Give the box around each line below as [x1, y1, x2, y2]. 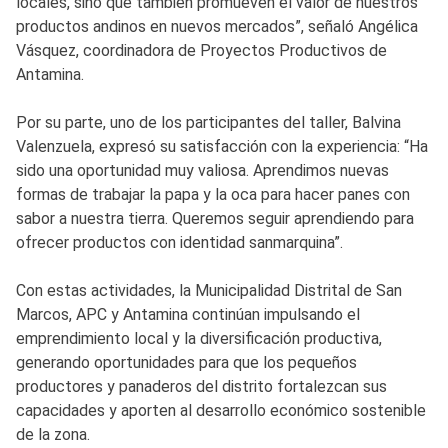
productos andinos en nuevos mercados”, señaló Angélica [16, 16, 418, 36]
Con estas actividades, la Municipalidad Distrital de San [16, 280, 402, 300]
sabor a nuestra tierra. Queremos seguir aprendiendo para [16, 208, 414, 228]
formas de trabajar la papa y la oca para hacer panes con [16, 184, 410, 204]
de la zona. [16, 424, 90, 444]
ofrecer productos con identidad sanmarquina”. [16, 232, 343, 252]
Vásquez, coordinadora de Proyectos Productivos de [16, 40, 387, 60]
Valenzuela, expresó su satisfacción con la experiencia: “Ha [16, 136, 428, 156]
